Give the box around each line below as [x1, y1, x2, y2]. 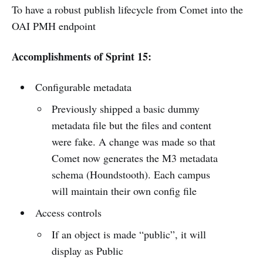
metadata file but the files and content [52, 117, 212, 132]
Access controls [35, 205, 102, 220]
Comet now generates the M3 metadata [52, 150, 218, 165]
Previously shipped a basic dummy [52, 101, 200, 116]
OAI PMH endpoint [12, 18, 96, 33]
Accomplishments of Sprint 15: [12, 48, 151, 64]
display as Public [52, 243, 124, 258]
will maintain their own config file [52, 183, 197, 198]
